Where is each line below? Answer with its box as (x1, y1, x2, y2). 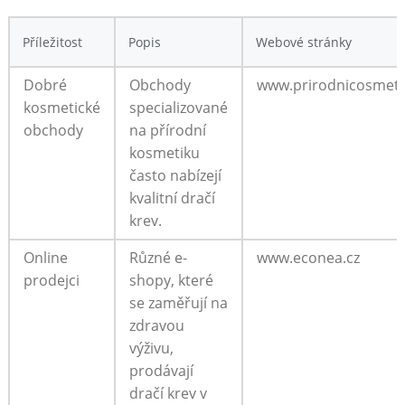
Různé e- (128, 247, 187, 268)
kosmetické (23, 97, 100, 118)
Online (23, 247, 68, 268)
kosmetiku (128, 142, 200, 163)
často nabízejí (128, 165, 221, 185)
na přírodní (128, 119, 206, 140)
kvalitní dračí (128, 187, 215, 208)
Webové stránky (255, 33, 352, 51)
